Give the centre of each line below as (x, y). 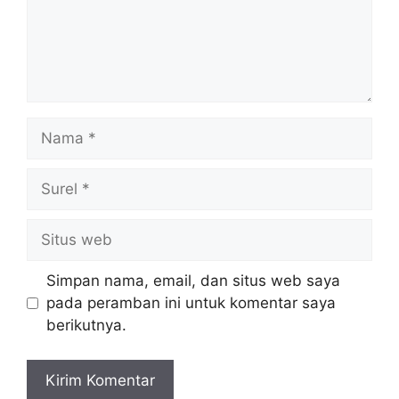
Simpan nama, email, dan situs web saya (193, 281)
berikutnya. (86, 326)
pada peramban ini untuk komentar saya (191, 303)
